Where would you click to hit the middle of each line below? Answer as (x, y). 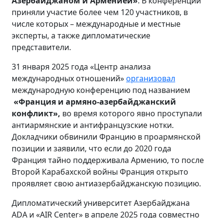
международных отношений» (69, 78)
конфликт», (37, 113)
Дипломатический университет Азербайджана (101, 203)
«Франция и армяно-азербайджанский (94, 101)
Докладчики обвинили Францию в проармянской (106, 136)
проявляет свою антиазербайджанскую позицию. (106, 183)
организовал (151, 78)
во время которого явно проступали (132, 113)
